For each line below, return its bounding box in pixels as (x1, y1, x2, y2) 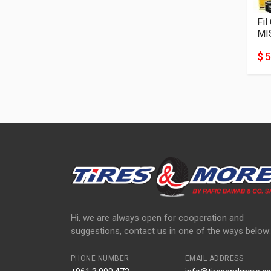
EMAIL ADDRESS (184, 253, 244, 263)
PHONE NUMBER (71, 253, 129, 263)
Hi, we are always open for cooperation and (71, 212, 244, 223)
